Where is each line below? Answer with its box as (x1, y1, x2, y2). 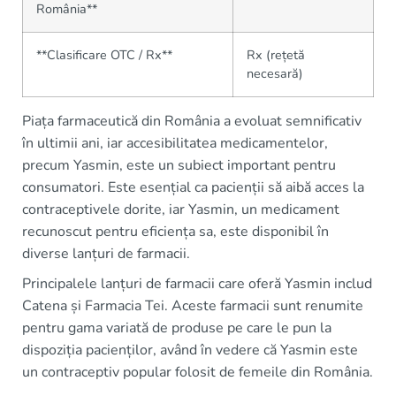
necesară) (247, 64, 303, 82)
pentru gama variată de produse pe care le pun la (22, 317, 331, 338)
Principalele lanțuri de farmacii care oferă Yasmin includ (22, 273, 372, 293)
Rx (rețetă (247, 45, 305, 64)
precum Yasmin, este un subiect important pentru (22, 155, 336, 175)
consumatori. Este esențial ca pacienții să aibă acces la (22, 177, 364, 197)
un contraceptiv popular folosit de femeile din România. (22, 362, 373, 382)
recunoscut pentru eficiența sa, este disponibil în (22, 221, 329, 241)
